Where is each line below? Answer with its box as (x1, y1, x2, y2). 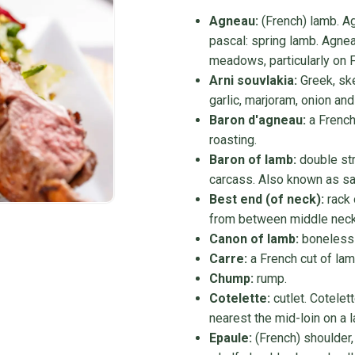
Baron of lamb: (208, 152, 296, 167)
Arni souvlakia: (208, 73, 297, 88)
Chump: (208, 271, 254, 286)
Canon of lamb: (208, 231, 299, 246)
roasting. (208, 132, 257, 147)
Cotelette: (208, 291, 270, 306)
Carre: (208, 251, 247, 266)
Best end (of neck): (208, 192, 324, 207)
